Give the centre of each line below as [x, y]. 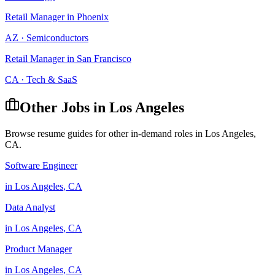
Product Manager [38, 249]
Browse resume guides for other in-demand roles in [105, 133]
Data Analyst [30, 207]
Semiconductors [57, 38]
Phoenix [93, 17]
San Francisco [104, 59]
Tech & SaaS [52, 79]
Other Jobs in [64, 107]
